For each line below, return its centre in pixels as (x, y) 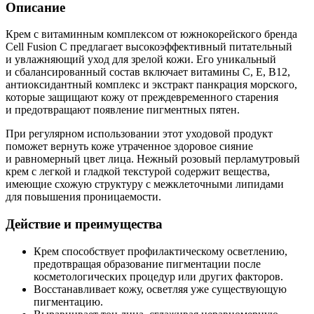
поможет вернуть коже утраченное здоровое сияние (129, 146)
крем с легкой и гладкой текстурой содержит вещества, (138, 172)
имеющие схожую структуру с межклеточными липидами (145, 184)
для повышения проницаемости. (83, 197)
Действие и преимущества (84, 224)
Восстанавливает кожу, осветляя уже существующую (160, 289)
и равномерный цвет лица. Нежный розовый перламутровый (153, 159)
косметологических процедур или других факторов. (158, 276)
